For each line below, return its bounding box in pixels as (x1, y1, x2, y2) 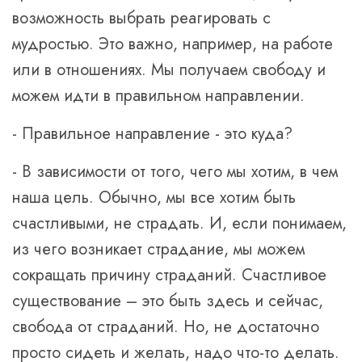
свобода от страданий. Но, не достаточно (12, 315, 319, 339)
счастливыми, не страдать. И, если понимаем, (12, 212, 347, 235)
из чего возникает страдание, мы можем (12, 238, 305, 261)
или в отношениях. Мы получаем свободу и (12, 58, 326, 82)
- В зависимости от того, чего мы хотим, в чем (12, 160, 338, 183)
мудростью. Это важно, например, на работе (12, 32, 333, 56)
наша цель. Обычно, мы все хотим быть (12, 186, 296, 209)
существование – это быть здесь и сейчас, (12, 289, 323, 313)
